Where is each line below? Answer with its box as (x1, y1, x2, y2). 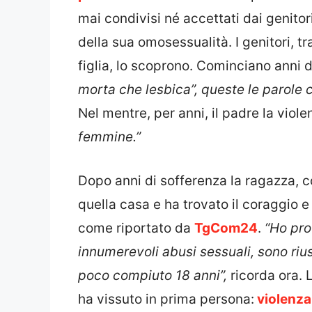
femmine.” (78, 129, 141, 146)
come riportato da (78, 219, 194, 236)
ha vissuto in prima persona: (78, 290, 254, 307)
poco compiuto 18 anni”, (78, 267, 231, 283)
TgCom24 (194, 219, 258, 236)
